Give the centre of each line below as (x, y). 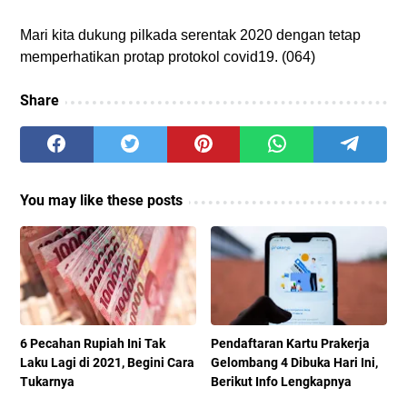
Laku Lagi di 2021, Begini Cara (107, 363)
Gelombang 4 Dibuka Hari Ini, (295, 363)
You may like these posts (101, 201)
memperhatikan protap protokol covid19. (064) (168, 57)
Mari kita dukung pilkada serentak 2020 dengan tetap (190, 35)
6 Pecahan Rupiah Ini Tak (93, 344)
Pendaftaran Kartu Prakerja (291, 344)
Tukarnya (47, 382)
